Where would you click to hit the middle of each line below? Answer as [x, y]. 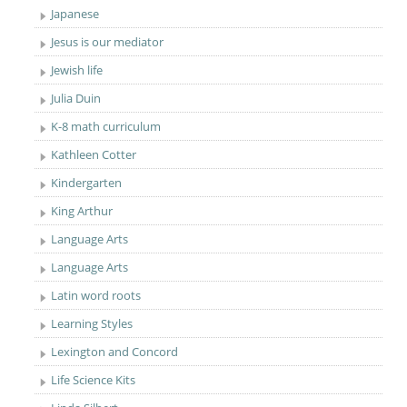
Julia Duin [76, 98]
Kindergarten [87, 183]
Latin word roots [96, 295]
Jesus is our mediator [108, 42]
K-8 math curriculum [106, 126]
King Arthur [82, 211]
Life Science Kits [94, 380]
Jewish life [77, 70]
